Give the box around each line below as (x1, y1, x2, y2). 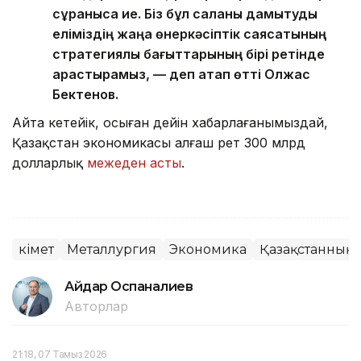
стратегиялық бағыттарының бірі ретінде (52, 45, 325, 62)
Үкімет (19, 241, 54, 257)
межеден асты (87, 154, 181, 171)
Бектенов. (52, 85, 118, 102)
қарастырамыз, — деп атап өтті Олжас (52, 65, 310, 82)
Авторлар (64, 297, 128, 314)
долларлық (12, 154, 87, 171)
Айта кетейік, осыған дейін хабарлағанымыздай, (12, 114, 328, 131)
